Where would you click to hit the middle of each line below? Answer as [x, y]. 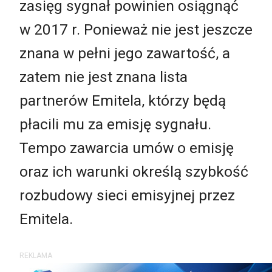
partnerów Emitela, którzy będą [123, 100]
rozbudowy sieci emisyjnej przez [127, 195]
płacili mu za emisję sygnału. [115, 124]
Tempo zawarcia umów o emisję [127, 148]
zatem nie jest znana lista [104, 76]
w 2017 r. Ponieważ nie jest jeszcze [136, 29]
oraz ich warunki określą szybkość [134, 171]
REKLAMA [36, 256]
